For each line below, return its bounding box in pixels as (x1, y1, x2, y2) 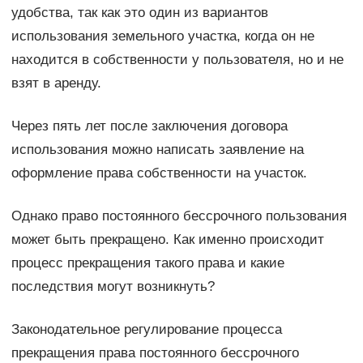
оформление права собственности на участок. (11, 164, 307, 181)
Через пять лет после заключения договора (11, 117, 288, 134)
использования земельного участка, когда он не (11, 28, 314, 44)
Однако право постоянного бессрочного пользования (11, 207, 347, 224)
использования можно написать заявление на (11, 141, 304, 157)
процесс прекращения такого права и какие (11, 254, 284, 271)
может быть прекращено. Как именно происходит (11, 231, 324, 247)
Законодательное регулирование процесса (11, 321, 282, 337)
